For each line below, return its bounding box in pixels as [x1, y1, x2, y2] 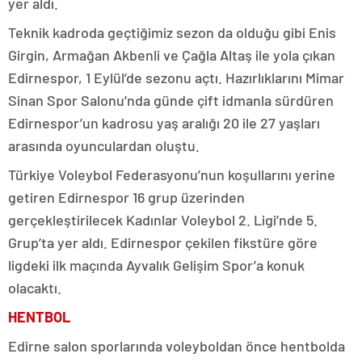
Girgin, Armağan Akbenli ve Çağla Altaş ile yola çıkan [8, 45, 335, 64]
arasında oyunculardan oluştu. [8, 136, 200, 154]
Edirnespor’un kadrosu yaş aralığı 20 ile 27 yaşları [8, 113, 320, 132]
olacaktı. [8, 278, 61, 297]
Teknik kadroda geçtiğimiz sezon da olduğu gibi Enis [8, 23, 336, 41]
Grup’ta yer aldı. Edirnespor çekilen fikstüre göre [8, 233, 318, 251]
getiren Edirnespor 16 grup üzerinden [8, 187, 245, 206]
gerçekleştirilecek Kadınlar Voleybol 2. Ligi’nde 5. [8, 210, 318, 229]
